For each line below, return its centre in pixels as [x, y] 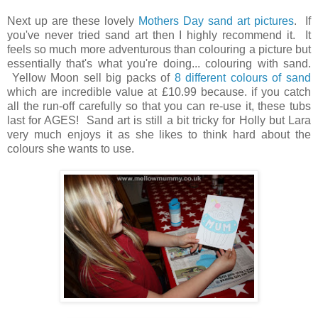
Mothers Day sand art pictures [216, 21]
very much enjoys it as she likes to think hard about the [159, 134]
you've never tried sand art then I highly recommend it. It [159, 35]
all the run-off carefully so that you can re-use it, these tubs [159, 106]
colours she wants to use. [71, 148]
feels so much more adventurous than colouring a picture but [159, 49]
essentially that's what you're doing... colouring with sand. [159, 63]
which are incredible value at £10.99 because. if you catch [159, 92]
